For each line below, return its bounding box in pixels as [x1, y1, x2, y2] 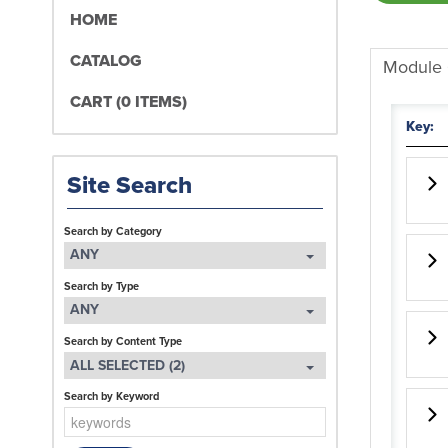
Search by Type [64, 277, 139, 294]
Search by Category [64, 222, 162, 239]
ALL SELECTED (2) [69, 354, 185, 376]
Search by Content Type [64, 333, 182, 350]
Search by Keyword [64, 388, 159, 405]
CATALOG [70, 48, 143, 72]
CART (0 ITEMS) [70, 89, 188, 113]
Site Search [67, 166, 192, 203]
